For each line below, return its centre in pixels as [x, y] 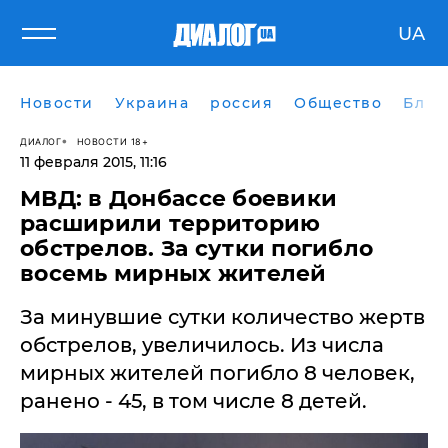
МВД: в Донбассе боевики [179, 198]
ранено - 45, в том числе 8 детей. [193, 401]
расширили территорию [170, 223]
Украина [151, 103]
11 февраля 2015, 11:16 [93, 162]
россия [241, 103]
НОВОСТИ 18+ [112, 141]
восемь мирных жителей [173, 273]
